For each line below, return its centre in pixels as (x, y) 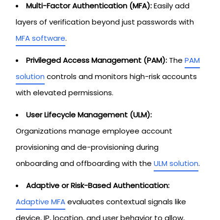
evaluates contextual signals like (126, 202)
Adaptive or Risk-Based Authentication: (98, 185)
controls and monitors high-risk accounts (121, 76)
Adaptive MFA (41, 202)
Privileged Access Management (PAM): (96, 60)
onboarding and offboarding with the (85, 163)
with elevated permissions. (65, 93)
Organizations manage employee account (94, 131)
